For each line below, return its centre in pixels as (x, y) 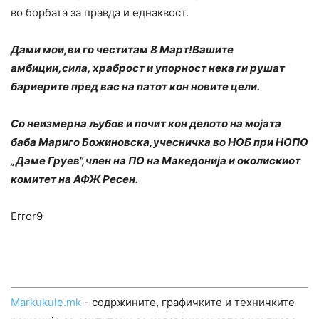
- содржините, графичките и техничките (188, 303)
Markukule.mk (46, 303)
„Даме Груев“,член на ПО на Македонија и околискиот (156, 161)
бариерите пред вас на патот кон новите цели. (135, 87)
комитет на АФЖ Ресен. (74, 179)
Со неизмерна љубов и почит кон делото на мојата (146, 124)
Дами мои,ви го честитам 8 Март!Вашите (122, 50)
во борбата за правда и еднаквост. (100, 13)
